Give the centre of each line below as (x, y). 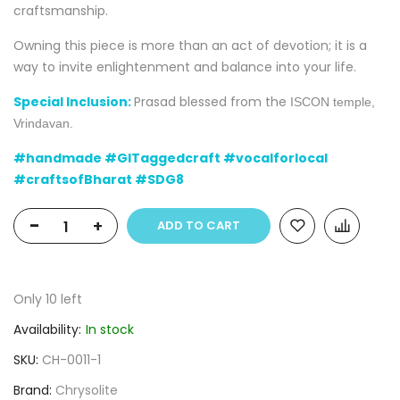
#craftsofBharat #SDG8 (99, 180)
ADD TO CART (199, 226)
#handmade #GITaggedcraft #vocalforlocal (171, 158)
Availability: (47, 330)
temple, (354, 102)
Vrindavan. (43, 124)
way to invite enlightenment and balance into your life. (185, 67)
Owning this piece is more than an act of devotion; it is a (190, 46)
